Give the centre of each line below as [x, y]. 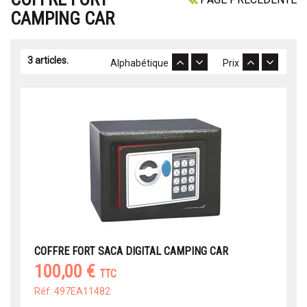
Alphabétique [140, 63]
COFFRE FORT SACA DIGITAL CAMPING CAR [131, 251]
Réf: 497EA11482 [72, 292]
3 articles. [48, 61]
